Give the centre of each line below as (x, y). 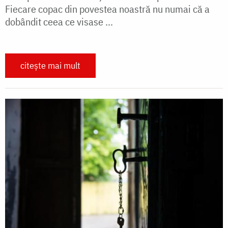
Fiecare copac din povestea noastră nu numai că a (107, 9)
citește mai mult (50, 66)
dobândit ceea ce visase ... (59, 22)
